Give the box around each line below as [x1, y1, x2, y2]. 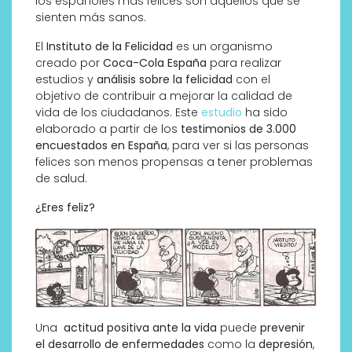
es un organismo [173, 38, 273, 54]
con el [233, 71, 270, 87]
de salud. [35, 170, 87, 186]
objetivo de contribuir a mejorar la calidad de [35, 87, 292, 104]
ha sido [242, 104, 288, 120]
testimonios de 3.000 [181, 120, 296, 137]
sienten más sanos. [35, 9, 146, 25]
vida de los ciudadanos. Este [35, 104, 201, 120]
